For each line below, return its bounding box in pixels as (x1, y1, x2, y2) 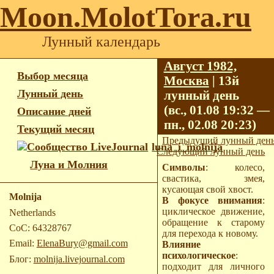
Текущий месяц (17, 122, 95, 135)
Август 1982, (163, 59, 237, 73)
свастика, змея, (162, 172, 265, 183)
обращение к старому (162, 217, 265, 228)
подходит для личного (162, 261, 265, 272)
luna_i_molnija (152, 140, 223, 153)
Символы (169, 161, 206, 172)
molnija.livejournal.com (33, 253, 125, 264)
